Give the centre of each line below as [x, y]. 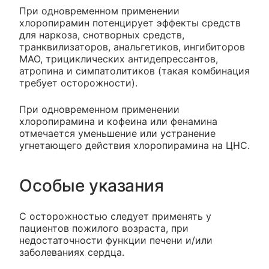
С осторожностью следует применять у [115, 216]
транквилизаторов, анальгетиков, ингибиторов [132, 47]
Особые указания [92, 186]
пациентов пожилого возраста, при [104, 228]
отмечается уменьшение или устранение [117, 134]
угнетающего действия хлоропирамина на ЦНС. [134, 146]
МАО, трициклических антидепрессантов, [119, 59]
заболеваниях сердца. [72, 252]
